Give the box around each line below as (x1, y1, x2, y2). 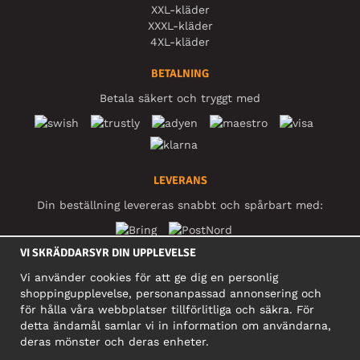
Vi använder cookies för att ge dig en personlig (20, 271, 278, 284)
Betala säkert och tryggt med (100, 91, 260, 104)
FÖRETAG (157, 320, 203, 334)
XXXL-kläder (147, 18, 213, 32)
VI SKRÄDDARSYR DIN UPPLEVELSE (20, 246, 196, 260)
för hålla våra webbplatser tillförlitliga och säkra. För (20, 303, 314, 316)
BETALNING (151, 66, 209, 80)
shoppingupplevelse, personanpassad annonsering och (20, 287, 321, 300)
